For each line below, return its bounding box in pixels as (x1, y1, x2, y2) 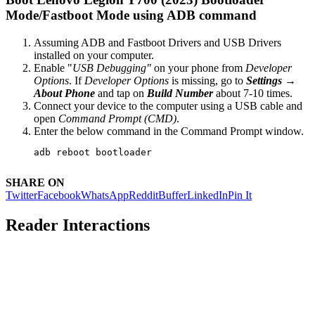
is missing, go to (169, 75, 246, 87)
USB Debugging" (72, 62, 151, 75)
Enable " (34, 62, 72, 75)
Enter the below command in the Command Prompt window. (34, 125, 304, 138)
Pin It (228, 188, 252, 201)
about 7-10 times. (213, 87, 292, 100)
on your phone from (151, 62, 245, 75)
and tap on (95, 87, 147, 100)
